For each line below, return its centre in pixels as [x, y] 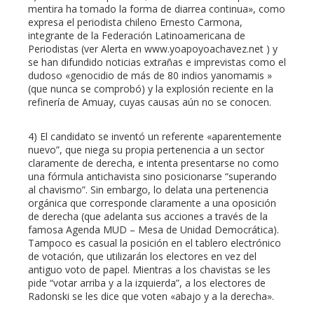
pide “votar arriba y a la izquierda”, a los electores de [147, 283]
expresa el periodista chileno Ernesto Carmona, [135, 22]
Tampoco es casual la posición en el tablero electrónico [155, 243]
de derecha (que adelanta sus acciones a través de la [148, 217]
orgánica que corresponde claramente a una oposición [152, 203]
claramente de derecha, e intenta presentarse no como [153, 163]
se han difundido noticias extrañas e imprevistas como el [157, 62]
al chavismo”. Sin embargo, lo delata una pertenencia [148, 190]
